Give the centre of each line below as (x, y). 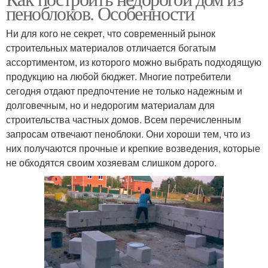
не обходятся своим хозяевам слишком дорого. (111, 162)
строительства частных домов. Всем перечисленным (124, 119)
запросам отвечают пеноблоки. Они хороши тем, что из (128, 133)
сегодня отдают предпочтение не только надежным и (124, 90)
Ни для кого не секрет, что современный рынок (111, 33)
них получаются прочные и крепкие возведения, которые (133, 148)
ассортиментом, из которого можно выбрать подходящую (134, 62)
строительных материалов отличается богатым (111, 47)
